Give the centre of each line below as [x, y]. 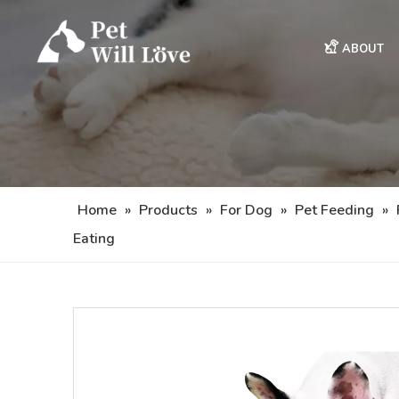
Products [168, 210]
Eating [94, 239]
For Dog [246, 210]
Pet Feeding [334, 210]
